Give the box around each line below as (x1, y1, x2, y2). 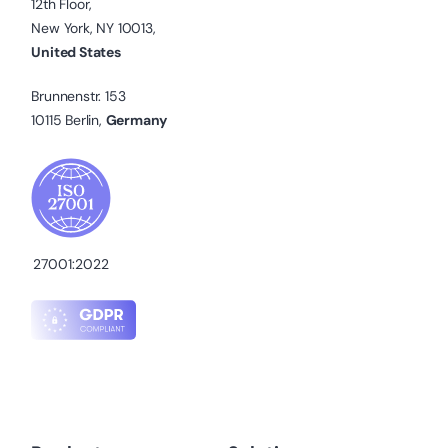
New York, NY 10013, (31, 19, 156, 38)
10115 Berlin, (31, 111, 106, 130)
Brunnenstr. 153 (31, 87, 126, 106)
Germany (105, 111, 168, 130)
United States (31, 43, 121, 62)
